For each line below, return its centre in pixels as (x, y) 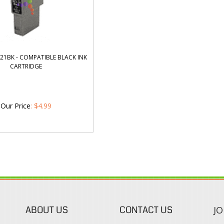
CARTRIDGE (26, 66)
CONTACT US (146, 210)
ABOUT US (46, 210)
